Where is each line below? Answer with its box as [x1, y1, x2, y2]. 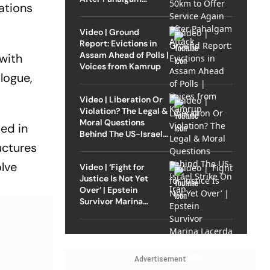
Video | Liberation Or [79, 93, 163, 105]
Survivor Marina [79, 195, 143, 207]
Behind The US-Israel [79, 128, 163, 139]
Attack [79, 4, 107, 16]
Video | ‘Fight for [79, 161, 145, 172]
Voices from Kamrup [79, 60, 161, 72]
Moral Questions [79, 116, 145, 128]
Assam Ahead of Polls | [79, 49, 169, 60]
